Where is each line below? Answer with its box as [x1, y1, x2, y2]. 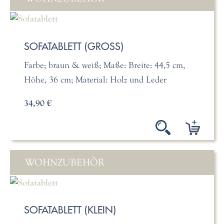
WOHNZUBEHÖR [25, 156, 104, 168]
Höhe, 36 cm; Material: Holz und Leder [23, 74, 166, 84]
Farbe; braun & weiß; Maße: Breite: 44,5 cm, [23, 60, 185, 70]
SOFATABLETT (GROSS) [23, 39, 120, 52]
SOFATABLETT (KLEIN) [23, 203, 116, 216]
